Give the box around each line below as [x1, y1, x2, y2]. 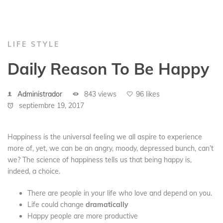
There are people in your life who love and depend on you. [27, 189, 212, 198]
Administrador [17, 90, 62, 99]
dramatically [86, 200, 128, 210]
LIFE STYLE [7, 40, 60, 49]
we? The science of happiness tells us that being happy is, [7, 155, 192, 165]
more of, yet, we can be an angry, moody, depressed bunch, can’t [7, 144, 214, 153]
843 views [82, 90, 116, 99]
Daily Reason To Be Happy [7, 59, 209, 79]
